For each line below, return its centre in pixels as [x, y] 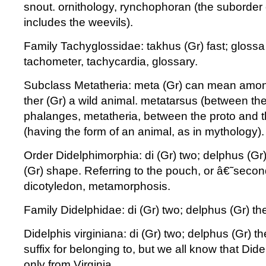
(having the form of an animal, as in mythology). [144, 132]
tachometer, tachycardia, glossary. [111, 61]
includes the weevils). [78, 22]
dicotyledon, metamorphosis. [97, 186]
